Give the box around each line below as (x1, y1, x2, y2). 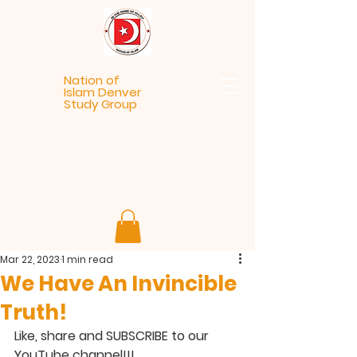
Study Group (64, 96, 137, 112)
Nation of (64, 72, 120, 88)
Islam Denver (64, 84, 141, 100)
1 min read (61, 252, 113, 266)
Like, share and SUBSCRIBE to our (14, 326, 212, 345)
